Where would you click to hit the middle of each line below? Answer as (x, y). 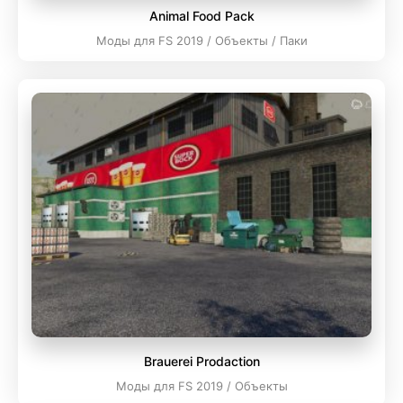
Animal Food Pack (201, 16)
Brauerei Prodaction (201, 362)
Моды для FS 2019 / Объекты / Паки (201, 41)
